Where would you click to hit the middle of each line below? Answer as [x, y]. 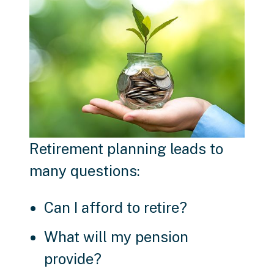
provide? [73, 259]
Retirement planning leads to [126, 149]
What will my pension [116, 237]
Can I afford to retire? [116, 208]
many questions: [85, 171]
